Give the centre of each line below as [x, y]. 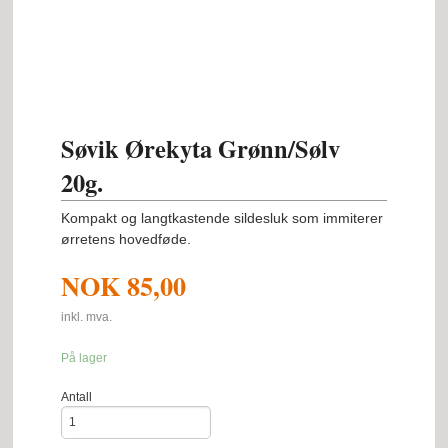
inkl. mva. [87, 317]
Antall [77, 397]
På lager [84, 357]
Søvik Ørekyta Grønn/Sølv [201, 148]
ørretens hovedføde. [126, 238]
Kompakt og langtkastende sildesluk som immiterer [222, 217]
